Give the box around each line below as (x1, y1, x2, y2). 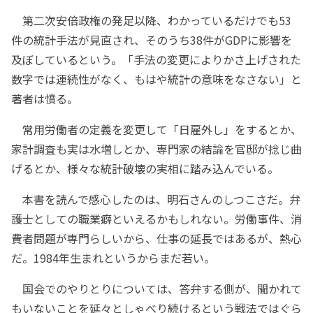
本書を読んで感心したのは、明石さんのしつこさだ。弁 (11, 191, 300, 208)
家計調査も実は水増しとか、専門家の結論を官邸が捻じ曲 (11, 140, 302, 158)
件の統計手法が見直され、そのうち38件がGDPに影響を (11, 31, 292, 49)
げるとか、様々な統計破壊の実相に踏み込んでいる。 (11, 160, 279, 177)
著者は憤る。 (11, 90, 78, 108)
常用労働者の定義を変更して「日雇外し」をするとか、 (11, 121, 302, 138)
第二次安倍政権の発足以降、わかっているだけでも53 (11, 12, 291, 29)
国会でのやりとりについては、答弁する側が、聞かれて (11, 280, 302, 298)
